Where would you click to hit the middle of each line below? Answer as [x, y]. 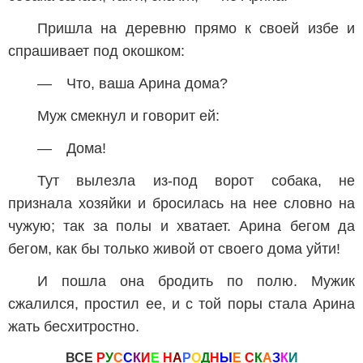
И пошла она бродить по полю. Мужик [196, 281]
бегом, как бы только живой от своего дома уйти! [174, 249]
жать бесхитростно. [74, 327]
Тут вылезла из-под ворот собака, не [196, 181]
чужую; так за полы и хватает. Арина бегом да [181, 226]
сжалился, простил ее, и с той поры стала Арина [181, 304]
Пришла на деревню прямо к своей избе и [196, 28]
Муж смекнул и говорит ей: [128, 116]
